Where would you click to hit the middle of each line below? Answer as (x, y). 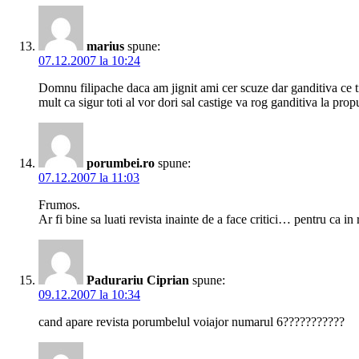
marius (105, 46)
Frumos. (59, 205)
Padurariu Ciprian (138, 280)
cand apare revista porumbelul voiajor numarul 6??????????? (192, 322)
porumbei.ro (121, 163)
